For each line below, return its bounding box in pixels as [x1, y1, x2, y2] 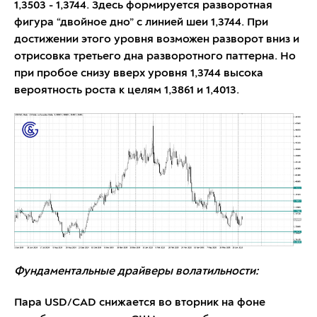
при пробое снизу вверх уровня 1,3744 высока [14, 67, 263, 79]
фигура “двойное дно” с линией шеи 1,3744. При [14, 16, 268, 28]
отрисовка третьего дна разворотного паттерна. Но [14, 50, 296, 62]
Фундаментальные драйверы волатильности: [14, 265, 258, 277]
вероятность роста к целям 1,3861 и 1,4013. [14, 84, 239, 96]
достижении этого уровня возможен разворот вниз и [14, 33, 299, 45]
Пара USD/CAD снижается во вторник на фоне [14, 296, 265, 309]
